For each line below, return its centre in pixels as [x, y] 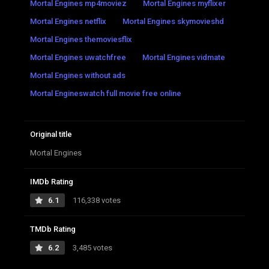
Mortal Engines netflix [68, 21]
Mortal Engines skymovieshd [173, 21]
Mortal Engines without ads [78, 75]
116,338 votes [96, 200]
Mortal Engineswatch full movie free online [106, 93]
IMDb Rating [52, 181]
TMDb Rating [53, 229]
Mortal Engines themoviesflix [81, 39]
